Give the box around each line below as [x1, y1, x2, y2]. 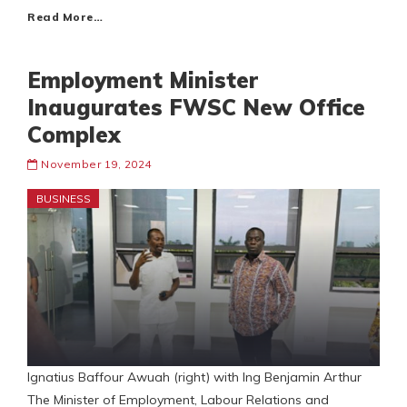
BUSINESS [36, 192, 91, 206]
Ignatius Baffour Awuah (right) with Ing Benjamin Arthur [27, 369, 369, 386]
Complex [27, 121, 121, 149]
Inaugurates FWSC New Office [27, 94, 365, 122]
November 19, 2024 [41, 157, 152, 172]
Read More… [27, 10, 103, 25]
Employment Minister [27, 66, 258, 94]
